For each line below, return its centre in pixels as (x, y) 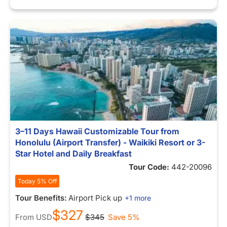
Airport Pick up (95, 198)
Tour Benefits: (41, 198)
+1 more (138, 198)
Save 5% (124, 217)
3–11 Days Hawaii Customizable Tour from (97, 131)
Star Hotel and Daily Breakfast (73, 154)
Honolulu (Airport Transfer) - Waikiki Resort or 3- (110, 142)
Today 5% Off (37, 181)
